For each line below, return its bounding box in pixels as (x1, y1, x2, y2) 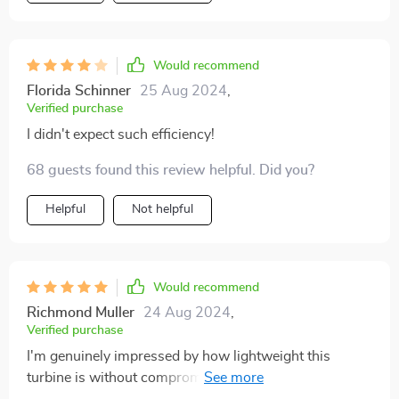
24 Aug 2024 (143, 305, 231, 321)
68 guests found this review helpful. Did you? (27, 163, 314, 178)
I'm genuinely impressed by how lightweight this (27, 349, 330, 364)
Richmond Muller (27, 305, 134, 321)
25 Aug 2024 (140, 84, 227, 99)
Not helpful (132, 203, 193, 216)
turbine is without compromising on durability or (27, 370, 331, 386)
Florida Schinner (27, 84, 131, 99)
